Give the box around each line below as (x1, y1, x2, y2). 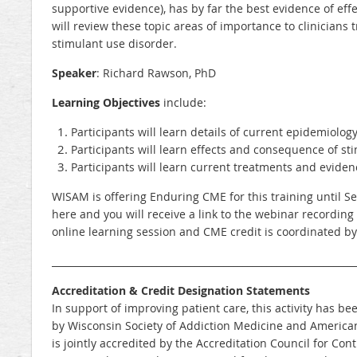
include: (160, 95, 206, 111)
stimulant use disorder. (52, 36, 177, 52)
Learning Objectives (52, 95, 160, 111)
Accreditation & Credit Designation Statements (52, 283, 310, 299)
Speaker (52, 65, 96, 81)
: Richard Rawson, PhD (96, 65, 216, 81)
